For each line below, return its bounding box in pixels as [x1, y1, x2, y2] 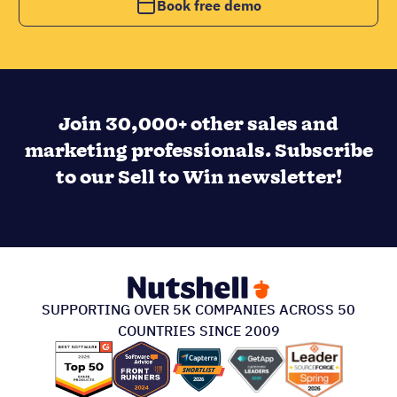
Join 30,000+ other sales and [58, 111, 339, 138]
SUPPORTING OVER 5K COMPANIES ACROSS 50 [42, 300, 355, 318]
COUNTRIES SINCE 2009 [117, 321, 280, 339]
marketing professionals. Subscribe [24, 137, 373, 165]
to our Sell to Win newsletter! [55, 164, 342, 191]
